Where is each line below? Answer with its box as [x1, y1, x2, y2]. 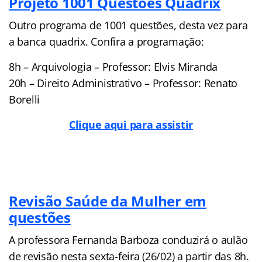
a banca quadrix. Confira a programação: [9, 34, 204, 49]
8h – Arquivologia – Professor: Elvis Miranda [9, 59, 218, 74]
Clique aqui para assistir [68, 117, 194, 132]
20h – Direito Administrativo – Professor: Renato [9, 75, 238, 90]
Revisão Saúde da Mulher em [9, 191, 206, 211]
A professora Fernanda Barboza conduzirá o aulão [9, 232, 248, 247]
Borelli [9, 92, 40, 106]
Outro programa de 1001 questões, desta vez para [9, 18, 248, 32]
